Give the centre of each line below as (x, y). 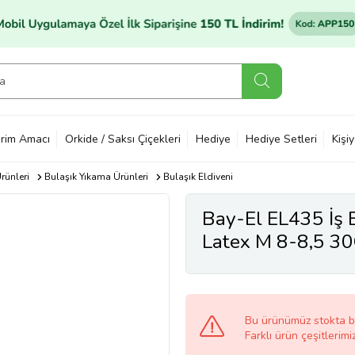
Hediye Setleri (281, 139)
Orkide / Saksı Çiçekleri (123, 139)
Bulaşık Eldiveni (198, 177)
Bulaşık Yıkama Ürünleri (96, 177)
